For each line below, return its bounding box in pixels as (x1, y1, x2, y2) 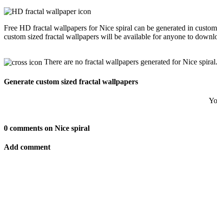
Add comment (4, 143, 50, 152)
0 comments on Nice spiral (4, 124, 90, 133)
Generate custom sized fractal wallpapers (4, 77, 138, 86)
